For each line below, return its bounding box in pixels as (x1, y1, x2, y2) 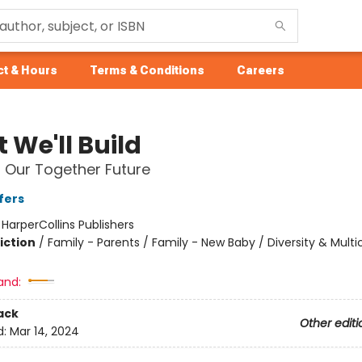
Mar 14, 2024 (9, 323, 79, 340)
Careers (237, 64, 284, 77)
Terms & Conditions (90, 64, 204, 77)
